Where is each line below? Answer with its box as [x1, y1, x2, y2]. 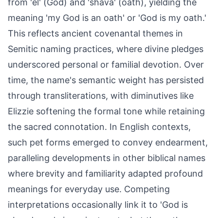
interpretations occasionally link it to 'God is [8, 200, 188, 210]
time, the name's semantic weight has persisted [8, 75, 204, 85]
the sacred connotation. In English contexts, [8, 122, 191, 132]
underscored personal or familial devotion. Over [8, 59, 204, 70]
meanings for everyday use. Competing [8, 184, 170, 194]
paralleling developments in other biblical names [8, 153, 205, 163]
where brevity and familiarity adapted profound [8, 168, 203, 179]
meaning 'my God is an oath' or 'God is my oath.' [8, 13, 206, 23]
